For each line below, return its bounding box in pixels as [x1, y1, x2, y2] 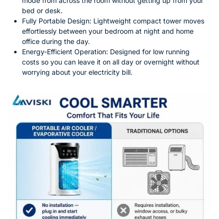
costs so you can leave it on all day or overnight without [22, 57, 199, 66]
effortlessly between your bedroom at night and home [22, 26, 194, 35]
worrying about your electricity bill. [22, 67, 132, 76]
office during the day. [22, 37, 90, 45]
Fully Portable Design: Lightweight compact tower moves [22, 16, 204, 25]
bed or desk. [22, 6, 63, 15]
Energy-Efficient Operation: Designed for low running [22, 47, 190, 56]
